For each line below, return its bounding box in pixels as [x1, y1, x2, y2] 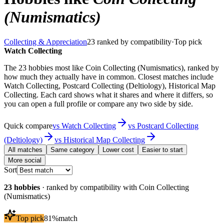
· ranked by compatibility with [40, 182, 139, 191]
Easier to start [142, 145, 183, 153]
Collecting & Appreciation [4, 37, 87, 46]
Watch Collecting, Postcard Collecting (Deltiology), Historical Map [4, 81, 215, 90]
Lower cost [102, 145, 134, 153]
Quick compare [4, 121, 52, 130]
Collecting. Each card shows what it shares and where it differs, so [4, 90, 213, 99]
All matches [8, 145, 42, 153]
